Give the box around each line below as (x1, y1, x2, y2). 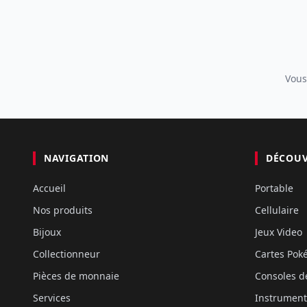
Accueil (33, 182, 66, 195)
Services (33, 291, 71, 304)
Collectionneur (33, 247, 100, 260)
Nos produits (33, 204, 93, 217)
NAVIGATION (44, 151, 109, 164)
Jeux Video (255, 225, 302, 238)
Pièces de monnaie (33, 269, 119, 282)
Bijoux (33, 225, 61, 238)
